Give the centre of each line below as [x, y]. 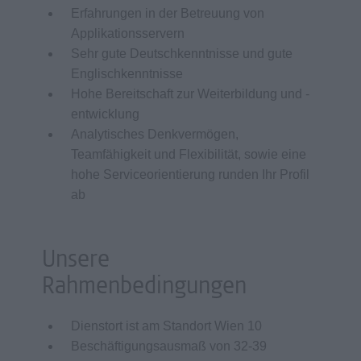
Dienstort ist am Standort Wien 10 [166, 326]
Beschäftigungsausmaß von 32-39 [169, 346]
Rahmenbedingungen [144, 288]
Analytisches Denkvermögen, [155, 134]
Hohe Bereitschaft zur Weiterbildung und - [190, 94]
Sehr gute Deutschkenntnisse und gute [182, 54]
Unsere [76, 261]
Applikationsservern [128, 33]
